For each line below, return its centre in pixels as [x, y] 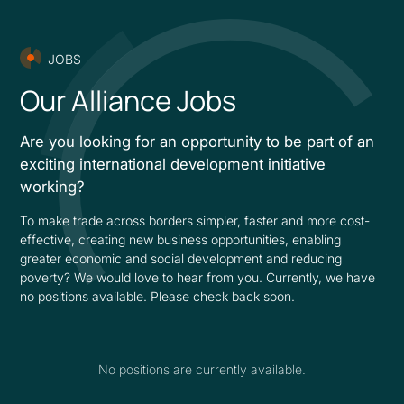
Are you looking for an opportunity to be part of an [197, 142]
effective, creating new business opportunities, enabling [181, 240]
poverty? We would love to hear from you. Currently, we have [198, 278]
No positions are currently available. [202, 370]
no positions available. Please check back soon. [158, 297]
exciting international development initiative [173, 165]
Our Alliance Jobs [129, 101]
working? [53, 187]
